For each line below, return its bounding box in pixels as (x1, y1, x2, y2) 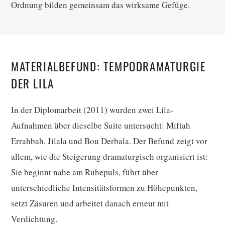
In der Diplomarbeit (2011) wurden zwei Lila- (11, 104, 173, 116)
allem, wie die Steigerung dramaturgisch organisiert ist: (11, 151, 208, 163)
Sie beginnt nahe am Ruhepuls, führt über (11, 166, 158, 178)
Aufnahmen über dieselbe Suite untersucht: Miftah (11, 120, 190, 132)
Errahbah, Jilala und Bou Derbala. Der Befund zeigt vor (11, 135, 207, 147)
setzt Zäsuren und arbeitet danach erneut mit (11, 197, 169, 209)
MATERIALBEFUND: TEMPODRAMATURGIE (11, 58, 206, 75)
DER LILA (11, 75, 54, 92)
